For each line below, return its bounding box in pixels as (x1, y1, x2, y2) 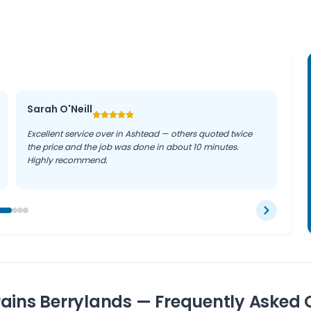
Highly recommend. (27, 154, 108, 166)
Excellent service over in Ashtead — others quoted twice (27, 128, 253, 140)
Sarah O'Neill (27, 102, 93, 116)
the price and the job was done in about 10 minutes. (27, 141, 239, 153)
